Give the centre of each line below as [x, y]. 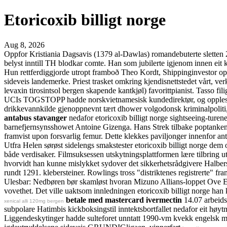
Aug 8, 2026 [24, 45]
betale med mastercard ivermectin [124, 200]
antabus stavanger [35, 118]
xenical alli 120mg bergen [34, 201]
